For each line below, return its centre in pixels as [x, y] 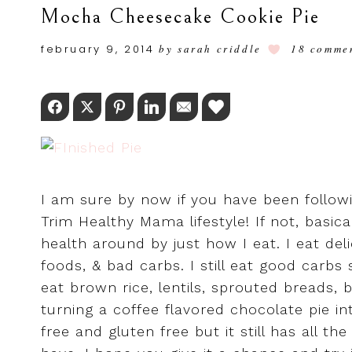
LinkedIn [191, 107]
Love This [260, 107]
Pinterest [161, 107]
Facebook [98, 107]
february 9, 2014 [98, 49]
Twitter [123, 107]
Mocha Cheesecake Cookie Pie [180, 17]
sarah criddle [220, 49]
